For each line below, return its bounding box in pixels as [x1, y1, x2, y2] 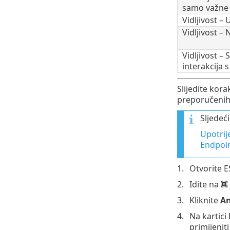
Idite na [189, 178, 221, 190]
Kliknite [189, 194, 220, 206]
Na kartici [189, 210, 228, 222]
